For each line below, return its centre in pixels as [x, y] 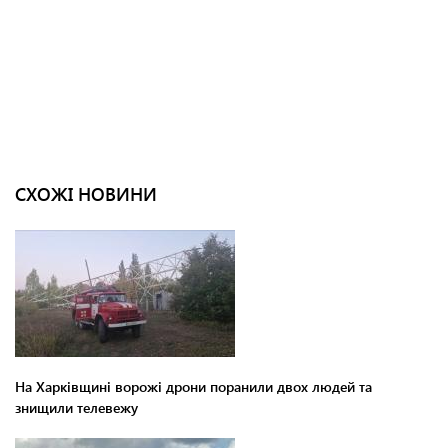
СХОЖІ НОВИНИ [86, 193]
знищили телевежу [76, 407]
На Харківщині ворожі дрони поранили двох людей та [193, 386]
